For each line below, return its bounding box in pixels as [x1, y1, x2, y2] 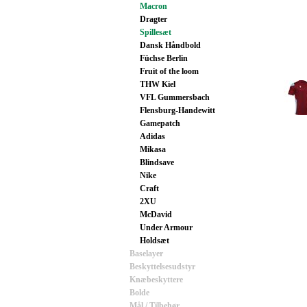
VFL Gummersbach [140, 93, 210, 102]
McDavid [140, 210, 172, 219]
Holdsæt [140, 236, 169, 245]
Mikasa [140, 145, 166, 154]
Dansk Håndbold [140, 40, 201, 50]
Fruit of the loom [140, 66, 199, 76]
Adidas [140, 132, 165, 141]
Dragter [140, 14, 167, 24]
